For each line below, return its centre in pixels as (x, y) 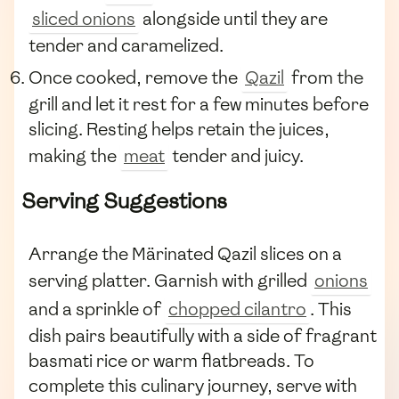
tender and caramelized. (126, 45)
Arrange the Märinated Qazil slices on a (185, 254)
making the (74, 156)
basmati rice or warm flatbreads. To (171, 361)
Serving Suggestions (124, 201)
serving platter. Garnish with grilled (170, 281)
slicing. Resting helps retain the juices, (179, 130)
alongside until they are (233, 18)
